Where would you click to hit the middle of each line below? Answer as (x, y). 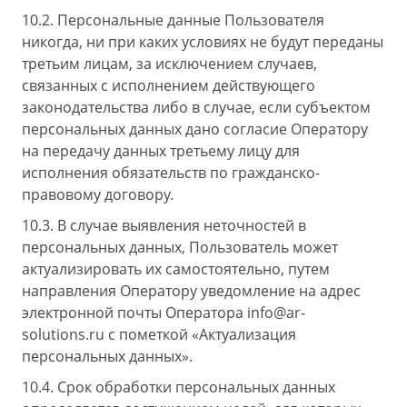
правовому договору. (98, 194)
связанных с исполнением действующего (169, 85)
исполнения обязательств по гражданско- (171, 173)
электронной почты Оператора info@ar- (164, 313)
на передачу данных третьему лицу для (161, 151)
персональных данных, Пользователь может (180, 247)
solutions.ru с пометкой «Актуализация (159, 334)
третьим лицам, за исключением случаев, (169, 64)
